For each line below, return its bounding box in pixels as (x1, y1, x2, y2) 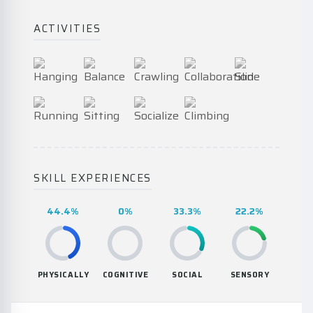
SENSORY (230, 269, 270, 281)
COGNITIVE (102, 269, 149, 281)
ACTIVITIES (34, 20, 101, 37)
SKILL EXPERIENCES (34, 170, 152, 187)
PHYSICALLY (37, 269, 89, 281)
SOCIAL (172, 269, 203, 281)
